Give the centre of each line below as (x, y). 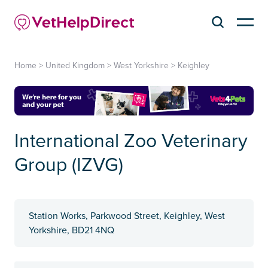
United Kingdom (75, 65)
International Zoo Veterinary (131, 142)
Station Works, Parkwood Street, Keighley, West (127, 216)
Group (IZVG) (69, 166)
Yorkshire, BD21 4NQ (71, 231)
